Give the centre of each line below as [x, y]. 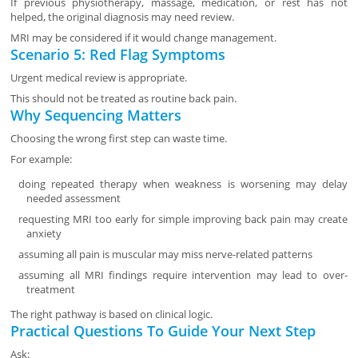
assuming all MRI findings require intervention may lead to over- [183, 275]
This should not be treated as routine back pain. [124, 99]
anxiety [44, 234]
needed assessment [74, 199]
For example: [42, 159]
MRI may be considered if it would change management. [144, 38]
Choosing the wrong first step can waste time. [119, 139]
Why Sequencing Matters [96, 115]
